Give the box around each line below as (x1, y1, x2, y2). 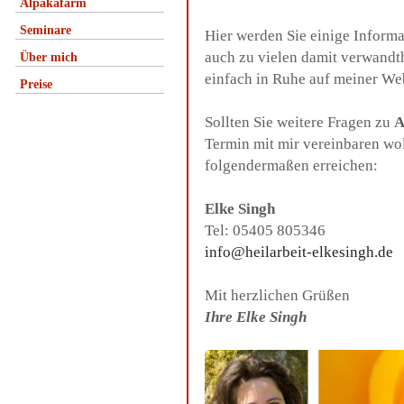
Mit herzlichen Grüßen (205, 287, 350, 304)
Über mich (20, 50, 78, 64)
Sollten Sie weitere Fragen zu (205, 114, 394, 131)
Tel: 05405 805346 (205, 222, 326, 239)
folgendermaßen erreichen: (205, 157, 378, 174)
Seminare (20, 23, 71, 37)
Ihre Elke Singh (205, 308, 307, 326)
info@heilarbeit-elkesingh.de (205, 243, 393, 261)
